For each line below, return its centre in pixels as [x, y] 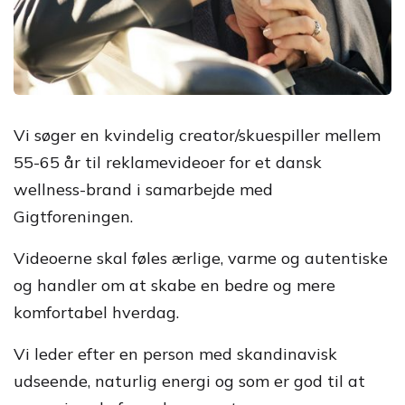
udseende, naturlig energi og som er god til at [189, 381]
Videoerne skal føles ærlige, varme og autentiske [201, 258]
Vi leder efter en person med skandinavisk [175, 354]
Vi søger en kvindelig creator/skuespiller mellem [197, 135]
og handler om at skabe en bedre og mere [174, 285]
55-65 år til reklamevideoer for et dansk [168, 162]
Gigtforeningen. [73, 217]
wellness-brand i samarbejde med [143, 189]
